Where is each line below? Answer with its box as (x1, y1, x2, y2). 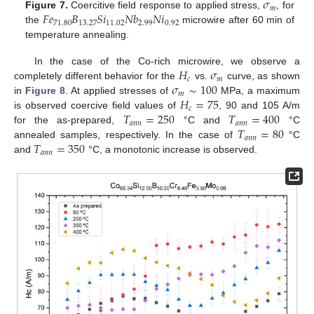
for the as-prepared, (14, 114, 123, 126)
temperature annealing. (25, 29, 130, 41)
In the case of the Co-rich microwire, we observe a (34, 55, 300, 67)
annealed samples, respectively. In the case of (14, 129, 238, 141)
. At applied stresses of (65, 85, 172, 97)
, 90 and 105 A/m (219, 100, 301, 111)
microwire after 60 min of (179, 14, 294, 26)
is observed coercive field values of (14, 100, 180, 111)
